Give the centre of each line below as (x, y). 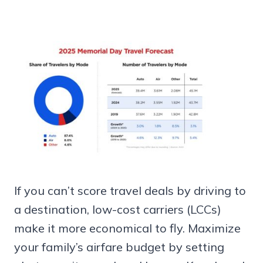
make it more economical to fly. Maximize (127, 228)
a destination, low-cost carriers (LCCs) (118, 209)
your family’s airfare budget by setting (119, 247)
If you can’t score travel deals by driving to (130, 190)
